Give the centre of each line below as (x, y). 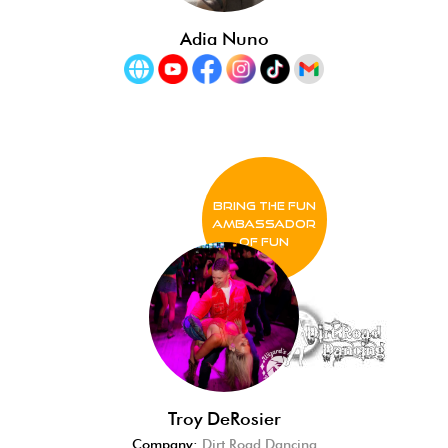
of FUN (264, 241)
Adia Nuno (224, 38)
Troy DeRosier (224, 418)
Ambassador (264, 223)
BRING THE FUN (264, 205)
